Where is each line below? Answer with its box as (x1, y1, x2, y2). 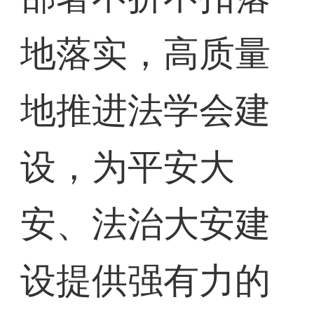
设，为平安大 (20, 147, 235, 188)
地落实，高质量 (20, 34, 271, 74)
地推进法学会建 (20, 90, 271, 131)
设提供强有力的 (20, 261, 271, 301)
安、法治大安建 (20, 204, 271, 245)
